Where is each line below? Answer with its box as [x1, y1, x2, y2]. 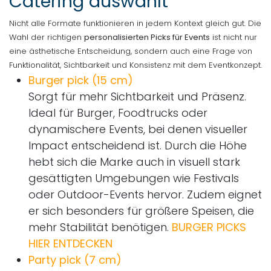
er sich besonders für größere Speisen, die [28, 203, 254, 218]
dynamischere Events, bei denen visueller [28, 121, 247, 137]
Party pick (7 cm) [28, 252, 122, 267]
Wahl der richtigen [9, 31, 84, 43]
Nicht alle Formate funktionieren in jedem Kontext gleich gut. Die [9, 17, 261, 29]
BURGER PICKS [172, 219, 246, 235]
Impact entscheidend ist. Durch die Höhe [28, 137, 247, 153]
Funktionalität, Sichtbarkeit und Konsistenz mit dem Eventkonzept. [9, 59, 262, 71]
